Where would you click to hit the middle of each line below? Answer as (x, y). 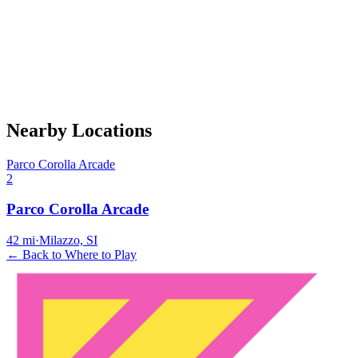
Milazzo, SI (68, 240)
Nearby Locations (79, 130)
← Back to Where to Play (72, 254)
